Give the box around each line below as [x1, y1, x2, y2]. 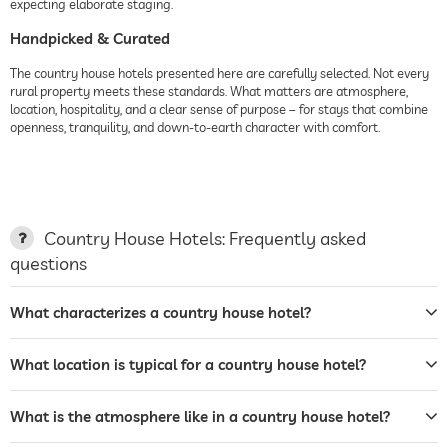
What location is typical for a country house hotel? [10, 354, 367, 374]
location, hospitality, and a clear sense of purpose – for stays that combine [10, 100, 428, 117]
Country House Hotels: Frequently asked [44, 226, 366, 250]
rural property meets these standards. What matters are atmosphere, [10, 82, 408, 99]
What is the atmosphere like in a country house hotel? [10, 406, 391, 426]
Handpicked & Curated [10, 28, 170, 48]
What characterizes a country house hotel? [10, 302, 312, 322]
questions [10, 251, 87, 275]
